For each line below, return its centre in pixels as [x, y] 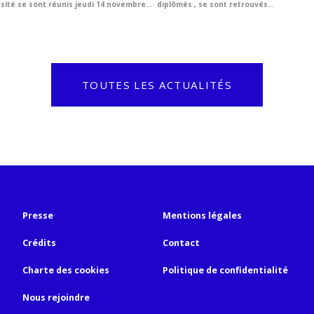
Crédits [40, 243]
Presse [38, 216]
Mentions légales [203, 216]
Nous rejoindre [56, 297]
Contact [182, 243]
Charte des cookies [66, 271]
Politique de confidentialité [226, 271]
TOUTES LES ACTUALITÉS [157, 85]
